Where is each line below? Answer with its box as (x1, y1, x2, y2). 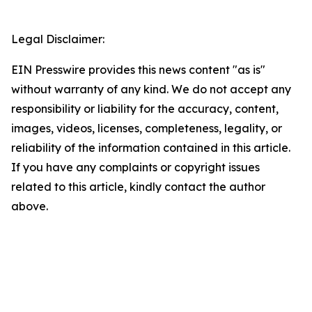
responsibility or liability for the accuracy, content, (11, 102, 279, 116)
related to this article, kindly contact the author (11, 180, 265, 194)
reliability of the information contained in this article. (11, 141, 290, 155)
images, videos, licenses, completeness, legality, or (11, 121, 282, 136)
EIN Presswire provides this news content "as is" (11, 63, 265, 77)
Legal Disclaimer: (11, 32, 104, 47)
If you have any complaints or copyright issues (11, 160, 260, 175)
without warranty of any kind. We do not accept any (11, 82, 291, 97)
